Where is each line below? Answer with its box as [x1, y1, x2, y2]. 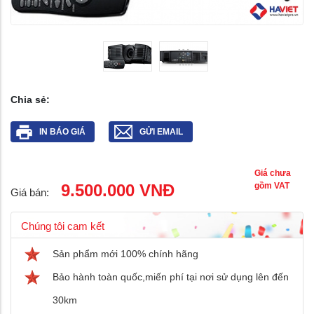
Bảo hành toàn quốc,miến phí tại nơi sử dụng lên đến [53, 271, 289, 283]
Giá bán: [11, 186, 49, 199]
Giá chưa [254, 168, 291, 179]
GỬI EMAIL [139, 127, 183, 137]
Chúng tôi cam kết [21, 220, 104, 233]
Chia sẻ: [11, 94, 50, 106]
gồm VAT [254, 181, 289, 191]
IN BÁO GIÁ [39, 127, 86, 137]
